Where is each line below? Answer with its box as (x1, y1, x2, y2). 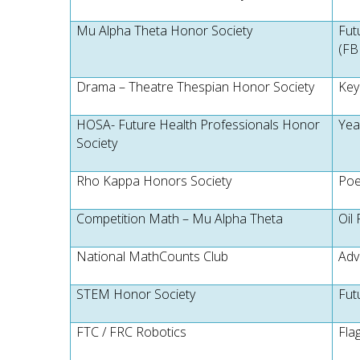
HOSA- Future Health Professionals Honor (76, 116, 321, 133)
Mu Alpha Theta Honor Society (76, 22, 253, 39)
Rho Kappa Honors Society (76, 172, 232, 190)
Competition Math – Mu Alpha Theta (76, 210, 284, 227)
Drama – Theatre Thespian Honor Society (76, 78, 315, 96)
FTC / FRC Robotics (76, 323, 187, 341)
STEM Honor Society (76, 285, 196, 303)
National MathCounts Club (76, 247, 229, 265)
